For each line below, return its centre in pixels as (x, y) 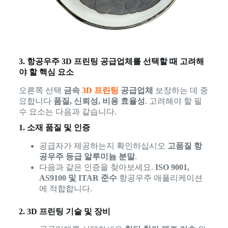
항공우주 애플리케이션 (160, 178)
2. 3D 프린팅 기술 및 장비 (64, 211)
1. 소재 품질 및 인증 (54, 127)
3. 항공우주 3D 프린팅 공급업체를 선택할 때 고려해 (111, 61)
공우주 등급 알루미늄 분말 (87, 156)
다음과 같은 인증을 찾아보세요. (97, 167)
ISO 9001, (172, 167)
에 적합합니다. (65, 188)
